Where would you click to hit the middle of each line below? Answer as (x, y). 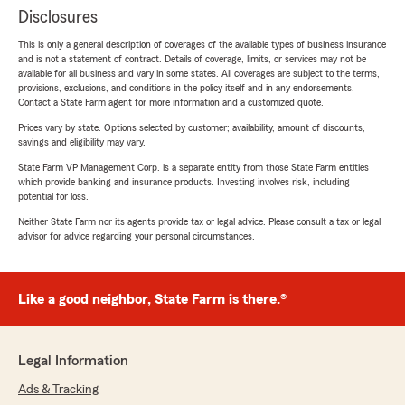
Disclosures (58, 18)
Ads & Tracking (58, 390)
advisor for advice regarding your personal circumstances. (137, 236)
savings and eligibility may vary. (82, 142)
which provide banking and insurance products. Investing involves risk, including (184, 182)
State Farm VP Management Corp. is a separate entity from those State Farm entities (193, 168)
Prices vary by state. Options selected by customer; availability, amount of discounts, (192, 128)
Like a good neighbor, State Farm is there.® (152, 300)
